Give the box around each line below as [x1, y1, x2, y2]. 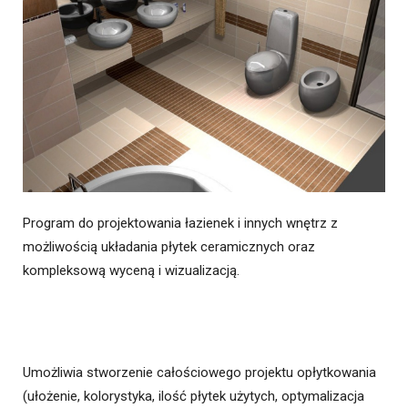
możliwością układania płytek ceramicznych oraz [23, 238, 315, 255]
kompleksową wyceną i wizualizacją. [23, 261, 240, 279]
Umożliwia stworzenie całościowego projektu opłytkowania [23, 363, 376, 381]
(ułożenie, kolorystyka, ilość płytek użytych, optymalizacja [23, 387, 364, 404]
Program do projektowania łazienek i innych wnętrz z [23, 214, 338, 231]
